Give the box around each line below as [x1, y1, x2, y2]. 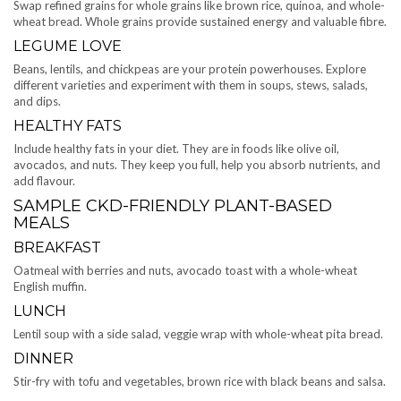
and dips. [13, 94, 61, 109]
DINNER [13, 350, 73, 368]
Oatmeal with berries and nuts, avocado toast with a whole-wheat [13, 263, 357, 278]
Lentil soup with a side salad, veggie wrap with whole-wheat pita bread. [13, 327, 383, 342]
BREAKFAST [13, 239, 101, 257]
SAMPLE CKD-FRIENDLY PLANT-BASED [13, 196, 332, 217]
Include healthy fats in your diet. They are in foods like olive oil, [13, 141, 339, 157]
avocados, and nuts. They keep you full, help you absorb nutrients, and [13, 158, 380, 173]
